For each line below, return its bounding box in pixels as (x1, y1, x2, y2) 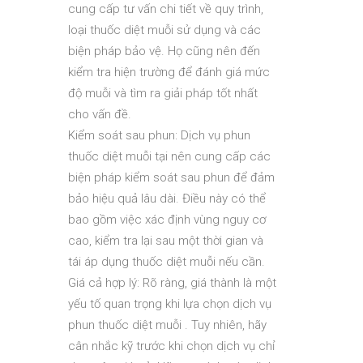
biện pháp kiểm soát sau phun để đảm (68, 170, 275, 185)
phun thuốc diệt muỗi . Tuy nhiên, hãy (68, 318, 267, 332)
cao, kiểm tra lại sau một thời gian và (68, 233, 263, 248)
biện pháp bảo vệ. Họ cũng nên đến (68, 44, 260, 58)
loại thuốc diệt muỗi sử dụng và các (68, 23, 261, 37)
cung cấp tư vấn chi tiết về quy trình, (68, 2, 263, 16)
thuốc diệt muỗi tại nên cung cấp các (68, 149, 271, 164)
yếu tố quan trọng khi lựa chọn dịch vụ (68, 297, 271, 311)
